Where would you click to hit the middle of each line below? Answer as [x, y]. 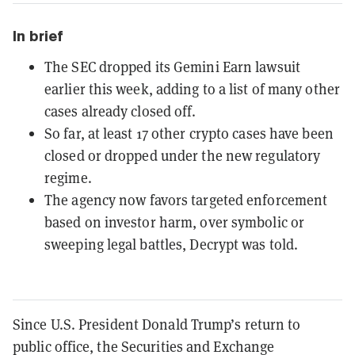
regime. [68, 177]
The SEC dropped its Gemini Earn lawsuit [172, 66]
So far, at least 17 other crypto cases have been [189, 133]
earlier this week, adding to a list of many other [192, 88]
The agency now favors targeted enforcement [186, 199]
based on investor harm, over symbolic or [175, 221]
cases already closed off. [120, 111]
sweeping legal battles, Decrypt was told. [172, 244]
